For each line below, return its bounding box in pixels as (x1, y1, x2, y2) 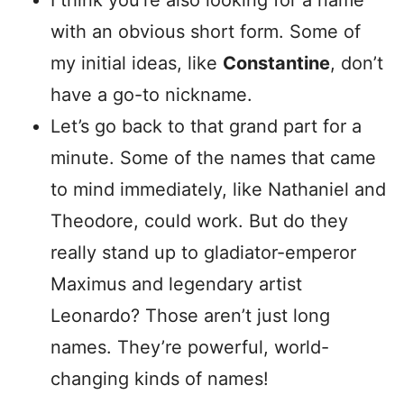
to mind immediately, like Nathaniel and (50, 179, 386, 200)
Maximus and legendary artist (50, 273, 302, 295)
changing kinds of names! (50, 368, 269, 390)
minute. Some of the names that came (50, 147, 376, 169)
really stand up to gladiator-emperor (50, 242, 356, 263)
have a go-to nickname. (50, 84, 252, 106)
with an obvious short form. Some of (50, 21, 361, 42)
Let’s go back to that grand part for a (50, 115, 362, 137)
